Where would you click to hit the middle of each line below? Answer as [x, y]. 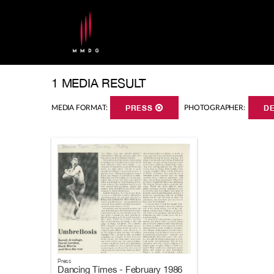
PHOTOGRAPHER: [215, 108]
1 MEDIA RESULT [99, 83]
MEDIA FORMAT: [80, 108]
